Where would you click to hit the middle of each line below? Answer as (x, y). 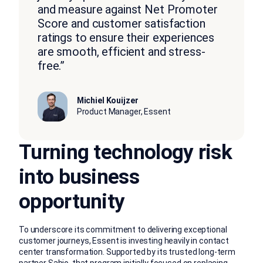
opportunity (72, 201)
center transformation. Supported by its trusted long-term (127, 252)
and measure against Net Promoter (128, 9)
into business (79, 177)
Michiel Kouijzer (107, 101)
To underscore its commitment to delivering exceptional (123, 230)
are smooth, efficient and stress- (122, 51)
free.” (51, 65)
